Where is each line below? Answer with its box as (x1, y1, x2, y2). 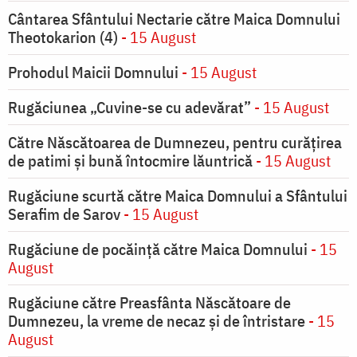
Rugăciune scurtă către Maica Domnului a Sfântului (8, 185, 347, 207)
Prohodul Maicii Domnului (8, 61, 178, 84)
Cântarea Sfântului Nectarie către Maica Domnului (8, 8, 340, 30)
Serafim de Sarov (8, 203, 120, 226)
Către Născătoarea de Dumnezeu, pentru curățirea (8, 131, 342, 154)
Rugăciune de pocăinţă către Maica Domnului (8, 238, 308, 261)
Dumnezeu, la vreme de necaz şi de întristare (8, 310, 305, 332)
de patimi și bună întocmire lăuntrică (8, 150, 253, 172)
